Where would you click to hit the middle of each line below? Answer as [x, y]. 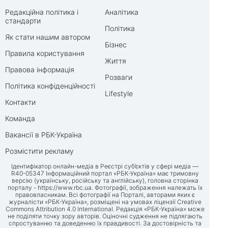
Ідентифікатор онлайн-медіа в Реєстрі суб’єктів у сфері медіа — [105, 166]
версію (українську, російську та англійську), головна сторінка [105, 180]
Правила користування [45, 53]
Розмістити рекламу [39, 151]
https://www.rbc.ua [64, 188]
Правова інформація [40, 69]
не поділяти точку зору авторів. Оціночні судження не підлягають [105, 216]
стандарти [23, 21]
